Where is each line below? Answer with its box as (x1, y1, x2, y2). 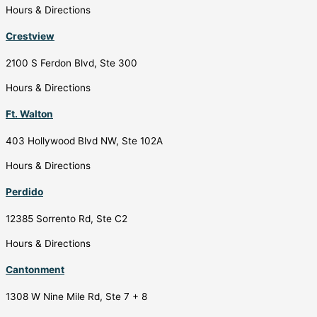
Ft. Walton (6, 108, 53, 120)
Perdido (6, 186, 43, 198)
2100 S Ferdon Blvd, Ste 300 (6, 57, 137, 69)
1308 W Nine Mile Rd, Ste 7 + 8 (6, 290, 147, 302)
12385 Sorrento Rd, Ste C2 (6, 212, 127, 224)
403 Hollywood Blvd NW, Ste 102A (6, 134, 163, 146)
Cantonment (6, 264, 64, 276)
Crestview (6, 30, 54, 42)
